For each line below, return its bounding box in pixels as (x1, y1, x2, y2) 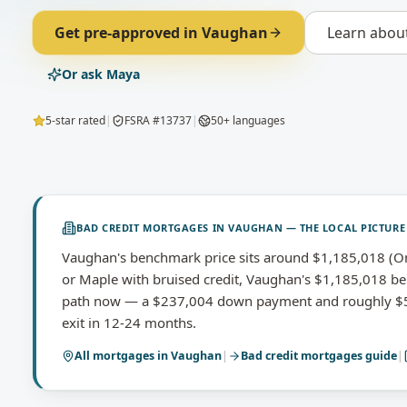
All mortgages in (74, 348, 171, 363)
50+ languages (211, 113, 285, 128)
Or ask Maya (62, 65, 140, 83)
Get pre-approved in (55, 23, 202, 43)
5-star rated (45, 113, 105, 128)
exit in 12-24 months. (62, 313, 196, 332)
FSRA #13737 (124, 113, 192, 128)
